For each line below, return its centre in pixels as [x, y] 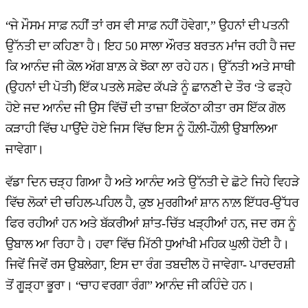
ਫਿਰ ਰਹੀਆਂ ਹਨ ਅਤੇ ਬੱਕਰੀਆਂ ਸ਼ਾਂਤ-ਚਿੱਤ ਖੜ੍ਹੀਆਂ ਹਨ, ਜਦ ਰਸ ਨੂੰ [151, 224]
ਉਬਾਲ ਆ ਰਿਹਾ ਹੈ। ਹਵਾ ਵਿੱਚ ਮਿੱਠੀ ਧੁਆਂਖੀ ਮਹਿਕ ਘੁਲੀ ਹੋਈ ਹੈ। [147, 244]
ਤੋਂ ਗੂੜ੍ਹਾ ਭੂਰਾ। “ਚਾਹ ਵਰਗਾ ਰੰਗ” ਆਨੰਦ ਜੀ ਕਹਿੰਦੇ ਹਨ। [130, 286]
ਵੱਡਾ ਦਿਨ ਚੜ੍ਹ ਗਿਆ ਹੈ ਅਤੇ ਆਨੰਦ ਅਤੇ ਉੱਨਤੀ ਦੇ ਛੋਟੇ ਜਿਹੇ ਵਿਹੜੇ [153, 183]
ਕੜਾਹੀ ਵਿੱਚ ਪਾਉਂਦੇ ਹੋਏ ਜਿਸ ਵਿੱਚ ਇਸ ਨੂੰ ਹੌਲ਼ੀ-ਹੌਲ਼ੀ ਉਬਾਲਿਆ [142, 129]
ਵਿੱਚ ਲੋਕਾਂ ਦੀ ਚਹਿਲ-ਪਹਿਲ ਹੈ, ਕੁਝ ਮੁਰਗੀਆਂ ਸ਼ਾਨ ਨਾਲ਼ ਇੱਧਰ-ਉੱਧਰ [152, 203]
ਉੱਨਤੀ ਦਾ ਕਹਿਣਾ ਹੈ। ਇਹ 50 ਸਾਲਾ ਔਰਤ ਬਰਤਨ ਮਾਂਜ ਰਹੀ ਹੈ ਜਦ [151, 46]
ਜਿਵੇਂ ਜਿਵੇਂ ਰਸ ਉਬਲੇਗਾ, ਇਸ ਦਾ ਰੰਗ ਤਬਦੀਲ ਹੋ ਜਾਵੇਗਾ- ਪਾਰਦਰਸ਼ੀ [150, 265]
